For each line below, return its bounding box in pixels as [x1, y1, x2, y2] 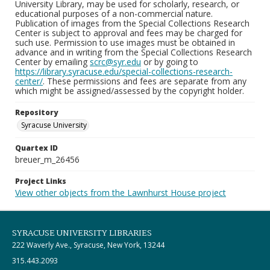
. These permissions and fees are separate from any [43, 75, 246, 87]
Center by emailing [15, 56, 90, 67]
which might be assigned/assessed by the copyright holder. [15, 85, 244, 96]
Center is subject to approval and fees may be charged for [15, 27, 242, 39]
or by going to [141, 56, 198, 67]
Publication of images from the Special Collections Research [15, 17, 250, 29]
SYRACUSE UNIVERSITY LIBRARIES [12, 227, 152, 240]
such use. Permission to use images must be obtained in [15, 37, 235, 48]
